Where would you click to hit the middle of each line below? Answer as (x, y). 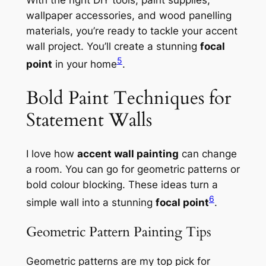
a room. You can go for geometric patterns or (133, 170)
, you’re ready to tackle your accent (153, 31)
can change (208, 154)
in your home (84, 64)
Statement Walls (89, 120)
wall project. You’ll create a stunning (113, 47)
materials (48, 31)
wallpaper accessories (79, 16)
